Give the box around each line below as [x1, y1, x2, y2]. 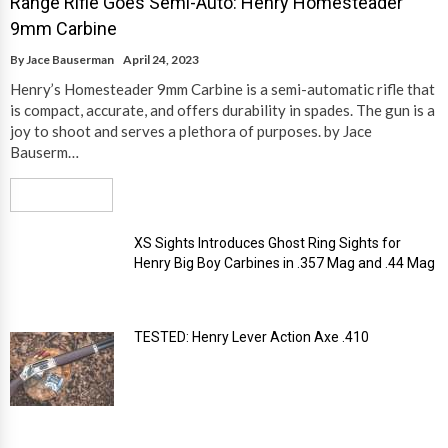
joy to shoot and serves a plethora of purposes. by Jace [10, 122, 372, 141]
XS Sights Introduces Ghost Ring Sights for [134, 235, 401, 252]
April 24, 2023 [123, 52, 199, 68]
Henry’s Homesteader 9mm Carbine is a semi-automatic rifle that [10, 80, 435, 99]
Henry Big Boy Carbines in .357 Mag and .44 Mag [134, 255, 435, 272]
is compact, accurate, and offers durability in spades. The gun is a [10, 101, 435, 120]
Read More [24, 187, 85, 203]
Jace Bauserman [26, 52, 114, 68]
